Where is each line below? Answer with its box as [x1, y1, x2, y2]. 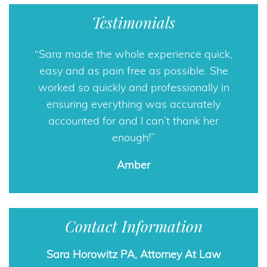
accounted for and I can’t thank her [48, 114, 219, 128]
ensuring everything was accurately [46, 97, 221, 111]
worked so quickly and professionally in [38, 80, 229, 94]
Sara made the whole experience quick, [39, 47, 232, 61]
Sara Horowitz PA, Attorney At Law [46, 247, 221, 261]
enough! [112, 131, 151, 144]
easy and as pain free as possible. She [39, 64, 228, 77]
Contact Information [64, 216, 203, 237]
